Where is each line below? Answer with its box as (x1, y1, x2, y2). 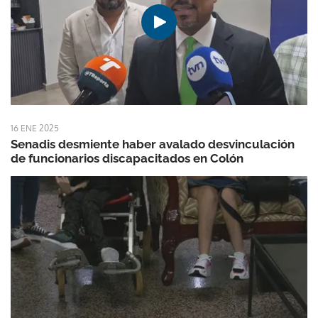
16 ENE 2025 (11, 123, 59, 134)
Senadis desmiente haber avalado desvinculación (11, 137, 295, 152)
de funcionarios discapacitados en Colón (11, 151, 243, 166)
